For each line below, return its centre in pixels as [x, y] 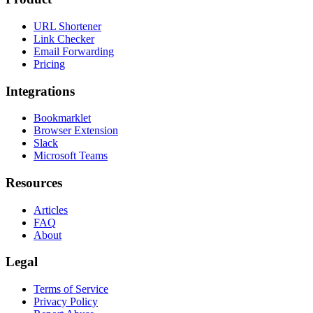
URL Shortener [67, 26]
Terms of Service [71, 289]
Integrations [40, 91]
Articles [51, 210]
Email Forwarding [74, 51]
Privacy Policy [66, 302]
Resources [34, 182]
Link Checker [64, 38]
